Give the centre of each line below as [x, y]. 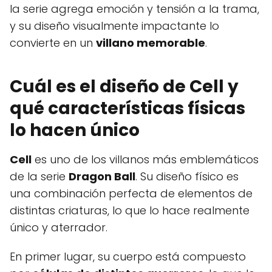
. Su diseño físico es [187, 176]
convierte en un [53, 43]
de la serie [39, 176]
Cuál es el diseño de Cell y [124, 87]
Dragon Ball [102, 176]
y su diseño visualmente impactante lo [114, 26]
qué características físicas [127, 108]
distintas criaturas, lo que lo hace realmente [130, 210]
